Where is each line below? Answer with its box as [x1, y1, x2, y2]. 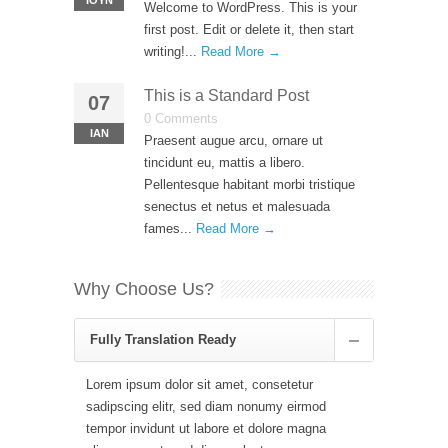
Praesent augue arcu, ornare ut [144, 133, 323, 148]
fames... [144, 221, 196, 236]
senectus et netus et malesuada [144, 199, 330, 214]
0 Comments [144, 111, 218, 126]
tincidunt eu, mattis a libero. [144, 155, 305, 170]
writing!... [144, 44, 201, 59]
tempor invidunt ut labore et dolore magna [86, 421, 326, 436]
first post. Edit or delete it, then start [144, 22, 354, 37]
